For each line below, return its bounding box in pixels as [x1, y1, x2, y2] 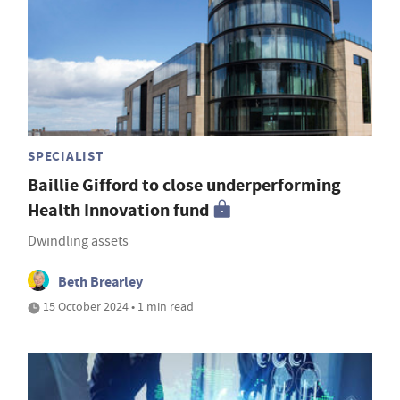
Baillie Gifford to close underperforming [28, 172, 341, 197]
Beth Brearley [58, 271, 143, 291]
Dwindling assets [28, 231, 129, 250]
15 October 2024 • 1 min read [40, 297, 194, 314]
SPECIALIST [28, 146, 104, 165]
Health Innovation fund [28, 197, 209, 222]
